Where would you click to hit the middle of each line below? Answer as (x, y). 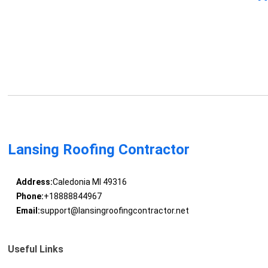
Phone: (30, 197)
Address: (34, 182)
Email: (28, 211)
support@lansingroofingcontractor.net (114, 211)
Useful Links (36, 249)
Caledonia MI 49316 (89, 182)
